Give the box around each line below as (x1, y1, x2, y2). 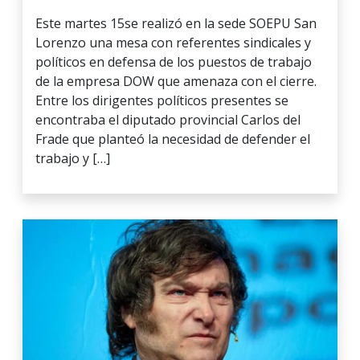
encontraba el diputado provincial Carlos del (35, 110, 301, 129)
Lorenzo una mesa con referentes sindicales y (35, 33, 311, 51)
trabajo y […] (35, 149, 110, 167)
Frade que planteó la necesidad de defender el (35, 129, 310, 148)
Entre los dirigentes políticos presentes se (35, 91, 288, 109)
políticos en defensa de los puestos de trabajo (35, 52, 312, 71)
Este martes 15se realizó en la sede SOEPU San (35, 14, 317, 32)
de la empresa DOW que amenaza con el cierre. (35, 72, 317, 90)
